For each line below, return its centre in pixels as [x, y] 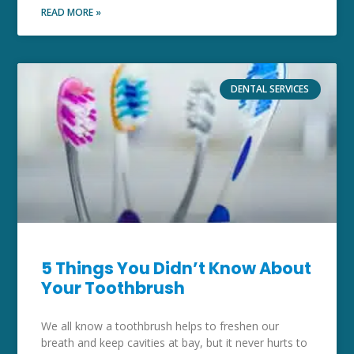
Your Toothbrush [113, 288]
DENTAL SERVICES [270, 89]
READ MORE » [72, 13]
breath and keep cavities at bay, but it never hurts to [175, 342]
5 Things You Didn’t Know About [177, 268]
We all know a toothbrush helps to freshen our [160, 326]
